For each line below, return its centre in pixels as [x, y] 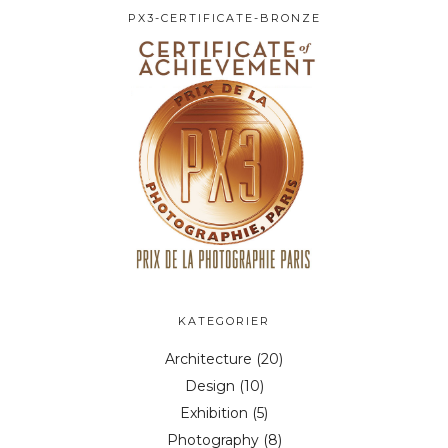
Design [209, 385]
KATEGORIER [224, 320]
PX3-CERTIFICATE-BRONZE [224, 18]
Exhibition [214, 412]
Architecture [208, 358]
